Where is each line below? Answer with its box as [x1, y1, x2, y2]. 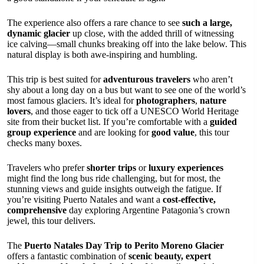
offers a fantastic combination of [7, 250, 128, 261]
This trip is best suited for [7, 74, 103, 84]
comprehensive [7, 204, 67, 215]
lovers [7, 105, 31, 116]
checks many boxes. [7, 137, 82, 148]
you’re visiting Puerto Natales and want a [7, 194, 163, 204]
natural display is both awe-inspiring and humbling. [7, 49, 197, 60]
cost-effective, [163, 194, 216, 204]
